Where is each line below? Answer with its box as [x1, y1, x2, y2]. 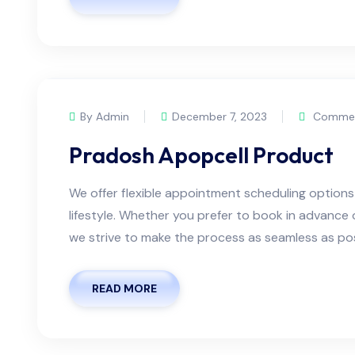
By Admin [80, 109, 129, 124]
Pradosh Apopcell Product [69, 140, 334, 169]
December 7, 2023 [172, 109, 267, 124]
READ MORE [92, 281, 157, 296]
